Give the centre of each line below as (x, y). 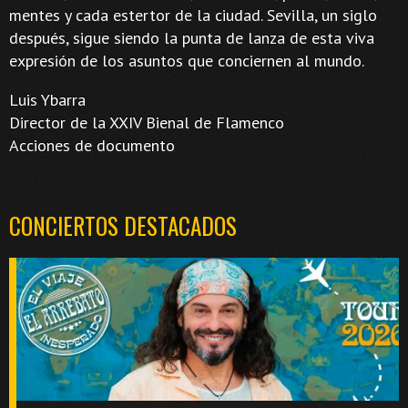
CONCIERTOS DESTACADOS (123, 225)
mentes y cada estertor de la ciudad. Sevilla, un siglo (193, 15)
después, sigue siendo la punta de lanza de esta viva (192, 37)
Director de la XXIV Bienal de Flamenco (147, 122)
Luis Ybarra (47, 99)
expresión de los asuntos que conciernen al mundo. (187, 60)
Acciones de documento (92, 145)
